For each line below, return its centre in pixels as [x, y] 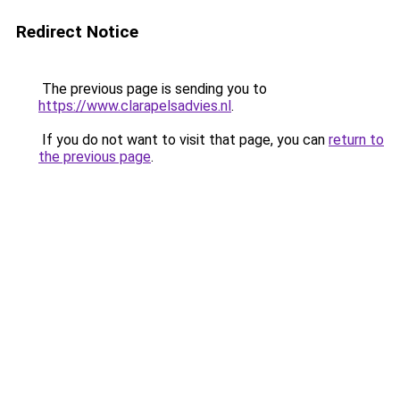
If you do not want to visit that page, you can [183, 140]
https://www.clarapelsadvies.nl [135, 106]
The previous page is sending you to [153, 89]
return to [356, 140]
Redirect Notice [77, 32]
